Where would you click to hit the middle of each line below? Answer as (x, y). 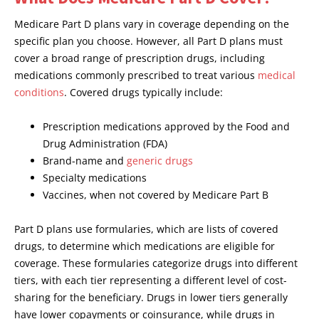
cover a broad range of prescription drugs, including (140, 58)
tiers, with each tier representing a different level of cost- (151, 281)
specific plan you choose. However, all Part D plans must (148, 41)
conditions (39, 93)
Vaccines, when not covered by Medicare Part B (156, 195)
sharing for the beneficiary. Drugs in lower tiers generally (151, 298)
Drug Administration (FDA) (105, 144)
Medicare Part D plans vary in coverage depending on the (152, 24)
